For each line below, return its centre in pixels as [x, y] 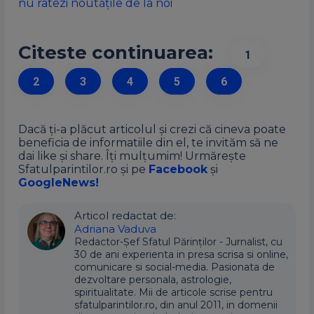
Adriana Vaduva [115, 229]
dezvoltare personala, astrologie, [153, 280]
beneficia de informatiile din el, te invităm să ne [148, 143]
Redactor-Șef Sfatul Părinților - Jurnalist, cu [178, 242]
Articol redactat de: [125, 216]
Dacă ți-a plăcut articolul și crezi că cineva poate [152, 129]
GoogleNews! [59, 183]
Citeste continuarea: [116, 53]
